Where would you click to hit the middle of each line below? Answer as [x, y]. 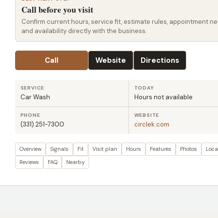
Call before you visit [57, 9]
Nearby [75, 162]
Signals [59, 149]
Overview [30, 149]
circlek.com [152, 124]
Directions [160, 60]
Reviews [29, 162]
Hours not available [163, 97]
